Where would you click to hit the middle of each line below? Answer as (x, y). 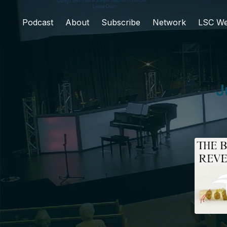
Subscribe (121, 22)
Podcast (38, 22)
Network (169, 22)
